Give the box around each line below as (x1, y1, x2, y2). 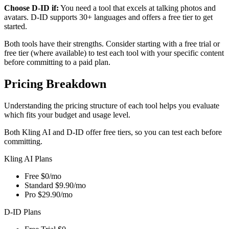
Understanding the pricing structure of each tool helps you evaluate (4, 101, 219, 110)
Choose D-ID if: (4, 4, 59, 12)
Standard (25, 180, 53, 190)
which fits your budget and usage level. (4, 110, 130, 119)
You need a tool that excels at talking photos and (59, 4, 216, 12)
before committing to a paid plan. (4, 58, 110, 66)
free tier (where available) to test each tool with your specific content (4, 49, 224, 57)
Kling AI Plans (4, 154, 52, 163)
